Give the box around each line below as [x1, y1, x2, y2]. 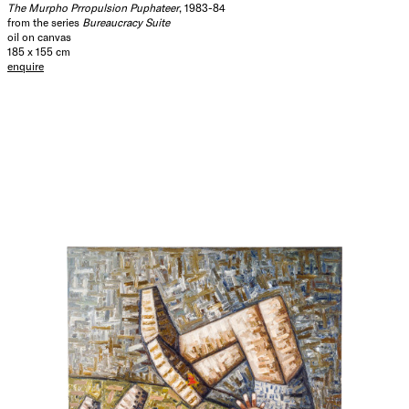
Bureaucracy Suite [79, 16, 170, 29]
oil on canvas [7, 30, 71, 44]
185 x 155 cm [7, 45, 70, 58]
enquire [7, 59, 44, 73]
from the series [7, 16, 79, 29]
